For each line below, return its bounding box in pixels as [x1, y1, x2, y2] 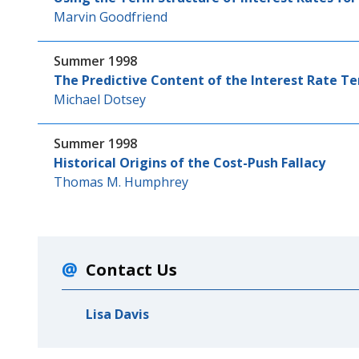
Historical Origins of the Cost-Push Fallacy [53, 154, 325, 171]
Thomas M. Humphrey [53, 173, 188, 191]
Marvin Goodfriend [53, 8, 167, 26]
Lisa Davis [85, 305, 149, 323]
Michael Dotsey [53, 91, 146, 108]
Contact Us [85, 259, 177, 280]
